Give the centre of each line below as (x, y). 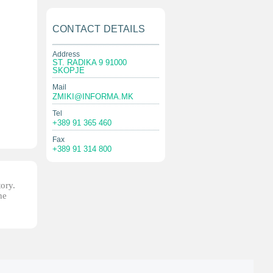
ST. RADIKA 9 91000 (90, 62)
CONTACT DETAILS (99, 29)
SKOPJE (69, 70)
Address (66, 54)
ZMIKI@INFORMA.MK (93, 97)
